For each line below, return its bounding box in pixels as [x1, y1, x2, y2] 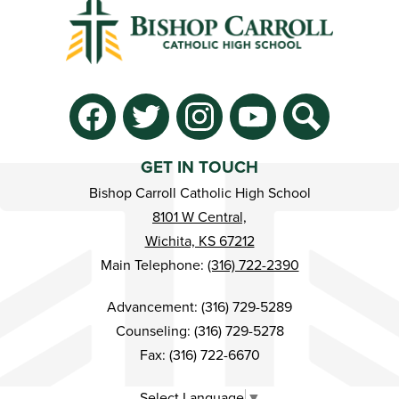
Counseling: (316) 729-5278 [115, 322, 284, 341]
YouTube [232, 138, 285, 157]
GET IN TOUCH [141, 158, 258, 178]
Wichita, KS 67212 [144, 232, 255, 251]
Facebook [71, 138, 133, 157]
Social [56, 93, 94, 111]
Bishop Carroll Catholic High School [88, 184, 311, 203]
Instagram [178, 138, 239, 157]
